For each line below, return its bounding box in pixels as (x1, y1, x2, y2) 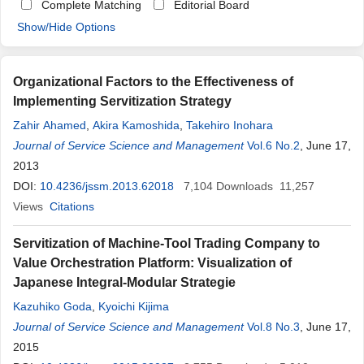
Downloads (216, 180, 273, 193)
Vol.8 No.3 (247, 320, 300, 333)
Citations (50, 200, 94, 213)
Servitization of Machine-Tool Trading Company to (13, 236, 320, 250)
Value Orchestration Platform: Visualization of (13, 256, 292, 270)
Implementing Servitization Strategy (13, 94, 232, 108)
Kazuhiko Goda (13, 300, 92, 313)
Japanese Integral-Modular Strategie (13, 275, 236, 289)
